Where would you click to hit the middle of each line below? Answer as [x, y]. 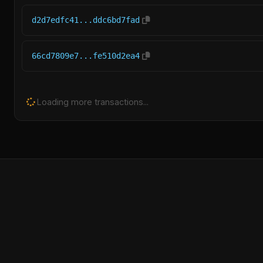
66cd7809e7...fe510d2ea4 [86, 56]
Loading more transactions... [92, 102]
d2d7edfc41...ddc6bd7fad [86, 20]
